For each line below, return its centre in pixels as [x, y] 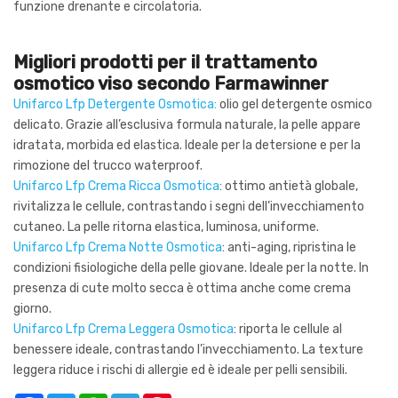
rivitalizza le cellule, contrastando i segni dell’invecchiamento [189, 206]
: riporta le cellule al [288, 329]
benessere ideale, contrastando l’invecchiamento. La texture [188, 349]
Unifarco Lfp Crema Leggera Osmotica [123, 329]
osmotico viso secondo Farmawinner [171, 83]
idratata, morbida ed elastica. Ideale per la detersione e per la [187, 145]
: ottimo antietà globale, [289, 186]
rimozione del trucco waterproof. [108, 165]
